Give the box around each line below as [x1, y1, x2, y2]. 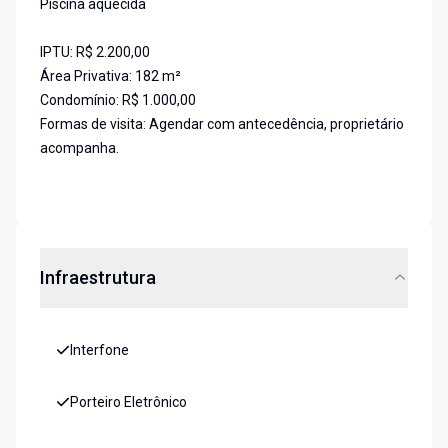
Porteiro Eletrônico [70, 394, 187, 411]
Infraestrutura [40, 267, 156, 289]
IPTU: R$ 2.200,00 [40, 44, 150, 61]
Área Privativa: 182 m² [40, 68, 181, 85]
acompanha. [40, 140, 119, 157]
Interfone [70, 342, 129, 359]
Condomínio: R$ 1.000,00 [40, 92, 196, 109]
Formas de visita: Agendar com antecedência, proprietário [40, 116, 404, 133]
